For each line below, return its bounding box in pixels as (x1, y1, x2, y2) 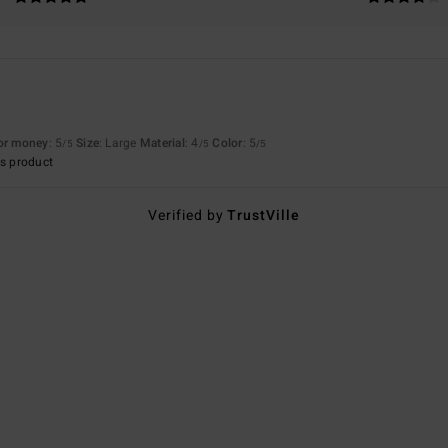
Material (139, 133, 185, 152)
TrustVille (227, 204, 301, 226)
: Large (99, 133, 140, 152)
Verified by (147, 204, 228, 226)
